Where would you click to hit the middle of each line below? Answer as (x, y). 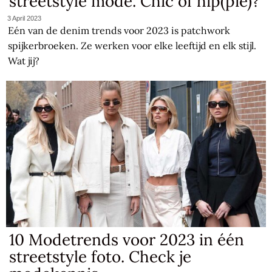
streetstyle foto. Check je (100, 256)
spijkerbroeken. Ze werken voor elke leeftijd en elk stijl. (132, 45)
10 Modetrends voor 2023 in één (127, 239)
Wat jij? (24, 60)
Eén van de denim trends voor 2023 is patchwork (119, 30)
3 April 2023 (25, 18)
